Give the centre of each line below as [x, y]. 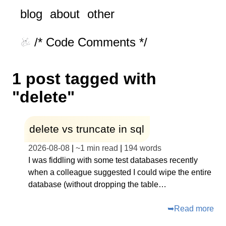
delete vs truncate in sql [87, 129]
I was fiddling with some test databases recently [113, 160]
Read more [194, 208]
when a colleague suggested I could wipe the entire [120, 172]
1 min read [99, 148]
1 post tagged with [84, 79]
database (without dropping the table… [97, 184]
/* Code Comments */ [91, 42]
